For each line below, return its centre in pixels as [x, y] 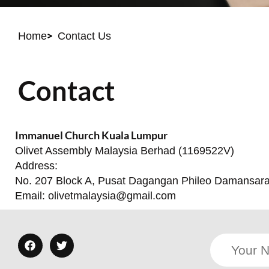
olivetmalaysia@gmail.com [112, 195]
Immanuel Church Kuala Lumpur [91, 135]
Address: [36, 165]
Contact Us [84, 36]
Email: [32, 195]
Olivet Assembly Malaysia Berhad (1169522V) [125, 150]
